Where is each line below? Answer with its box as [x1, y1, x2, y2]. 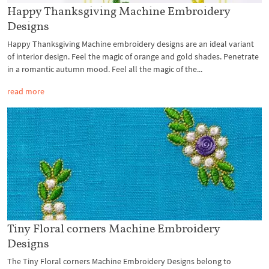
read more [7, 85, 44, 97]
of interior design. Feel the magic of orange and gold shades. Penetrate [7, 50, 259, 62]
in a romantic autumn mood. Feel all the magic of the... [7, 63, 202, 74]
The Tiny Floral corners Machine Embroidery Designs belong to [7, 256, 231, 267]
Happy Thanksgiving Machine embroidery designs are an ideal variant [7, 38, 254, 49]
